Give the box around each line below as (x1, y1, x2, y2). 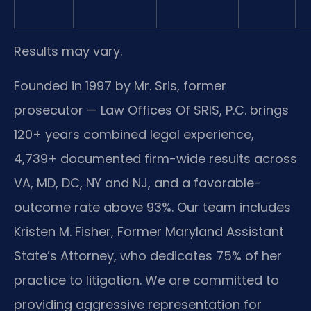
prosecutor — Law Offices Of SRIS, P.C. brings (14, 101, 289, 119)
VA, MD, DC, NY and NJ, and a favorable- (14, 174, 261, 192)
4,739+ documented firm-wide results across (14, 149, 297, 167)
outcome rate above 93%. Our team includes (14, 198, 291, 216)
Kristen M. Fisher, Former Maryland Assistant (14, 222, 284, 240)
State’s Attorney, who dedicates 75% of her (14, 246, 282, 264)
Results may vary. (14, 42, 122, 60)
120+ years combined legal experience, (14, 125, 254, 143)
